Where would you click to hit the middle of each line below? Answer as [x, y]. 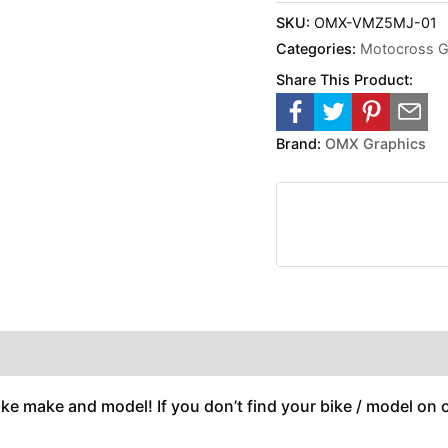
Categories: [318, 48]
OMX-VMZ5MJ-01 [376, 22]
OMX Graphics [376, 143]
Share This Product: [345, 79]
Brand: [299, 143]
